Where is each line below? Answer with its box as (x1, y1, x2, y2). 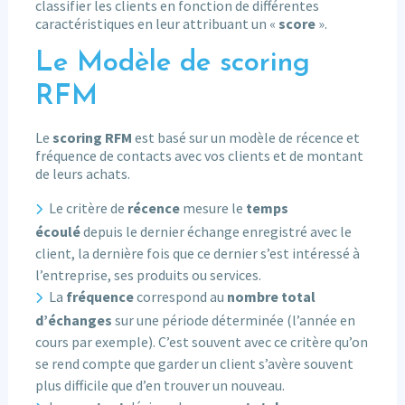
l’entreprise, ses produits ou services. (34, 266, 261, 285)
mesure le (180, 199, 247, 218)
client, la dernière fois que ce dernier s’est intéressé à (34, 244, 360, 263)
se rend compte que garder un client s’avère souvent (34, 354, 353, 373)
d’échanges (34, 311, 112, 330)
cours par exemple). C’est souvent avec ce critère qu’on (34, 333, 368, 352)
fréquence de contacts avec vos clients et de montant (34, 146, 363, 165)
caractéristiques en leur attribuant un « (34, 14, 278, 33)
